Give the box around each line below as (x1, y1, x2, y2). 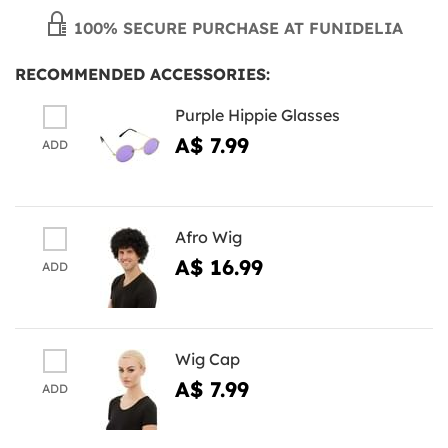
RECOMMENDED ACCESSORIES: (15, 63, 270, 84)
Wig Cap (175, 348, 240, 369)
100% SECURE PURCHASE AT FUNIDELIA (69, 17, 403, 38)
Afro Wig (175, 226, 242, 247)
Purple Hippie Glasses (175, 104, 340, 125)
